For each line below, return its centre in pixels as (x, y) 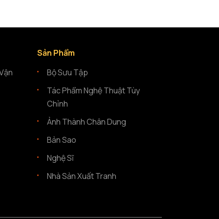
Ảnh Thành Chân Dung (87, 122)
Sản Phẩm (56, 53)
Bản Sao (62, 140)
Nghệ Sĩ (60, 158)
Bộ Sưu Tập (67, 72)
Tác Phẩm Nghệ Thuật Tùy (93, 90)
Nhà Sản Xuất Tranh (82, 176)
